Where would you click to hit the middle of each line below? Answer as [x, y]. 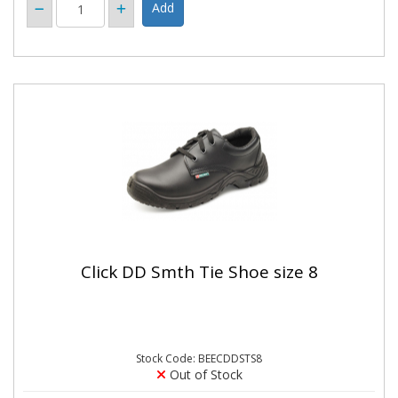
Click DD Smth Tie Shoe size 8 [199, 271]
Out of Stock [204, 374]
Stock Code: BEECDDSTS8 [199, 358]
